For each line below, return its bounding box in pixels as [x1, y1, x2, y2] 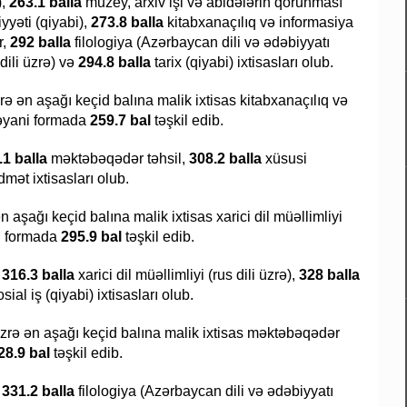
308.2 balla [189, 151, 265, 167]
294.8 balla [78, 55, 151, 71]
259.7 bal [90, 113, 151, 129]
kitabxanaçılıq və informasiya [164, 15, 353, 31]
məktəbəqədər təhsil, [47, 151, 189, 167]
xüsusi [265, 151, 307, 167]
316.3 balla [2, 267, 74, 283]
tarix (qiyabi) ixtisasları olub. [151, 55, 333, 71]
